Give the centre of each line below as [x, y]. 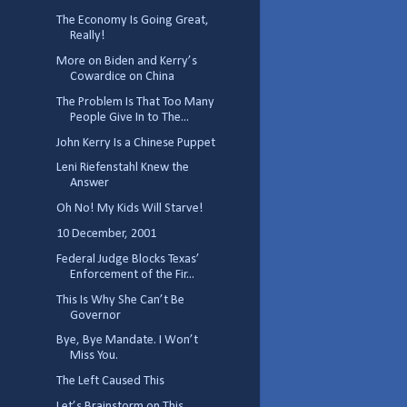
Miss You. [94, 356]
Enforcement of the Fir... [132, 274]
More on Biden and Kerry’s [126, 62]
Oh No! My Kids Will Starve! [129, 209]
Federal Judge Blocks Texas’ [128, 259]
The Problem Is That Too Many [135, 102]
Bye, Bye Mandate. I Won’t [127, 341]
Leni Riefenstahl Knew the [122, 168]
